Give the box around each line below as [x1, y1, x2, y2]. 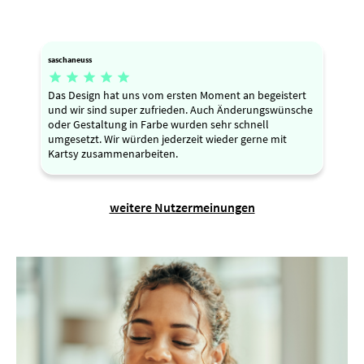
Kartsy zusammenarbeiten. [48, 145, 178, 161]
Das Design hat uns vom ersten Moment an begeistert [48, 87, 306, 102]
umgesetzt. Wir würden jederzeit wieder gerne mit [48, 131, 287, 146]
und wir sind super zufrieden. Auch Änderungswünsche [48, 102, 313, 117]
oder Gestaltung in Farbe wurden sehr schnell [48, 116, 269, 132]
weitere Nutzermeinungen [109, 198, 255, 215]
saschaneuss [48, 54, 92, 65]
